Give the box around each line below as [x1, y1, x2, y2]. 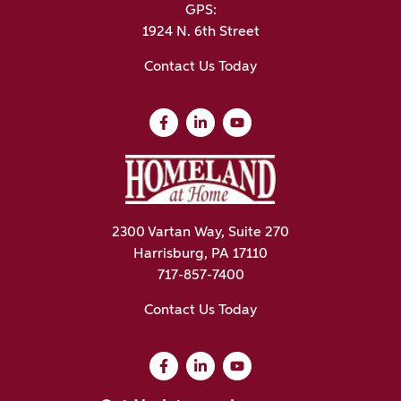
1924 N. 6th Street [141, 25, 260, 40]
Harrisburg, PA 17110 [133, 247, 268, 262]
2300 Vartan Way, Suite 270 [112, 226, 289, 241]
